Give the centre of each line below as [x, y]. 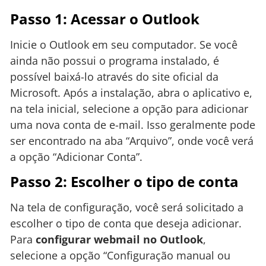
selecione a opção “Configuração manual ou [120, 256]
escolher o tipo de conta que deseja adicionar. [126, 224]
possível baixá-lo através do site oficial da [114, 76]
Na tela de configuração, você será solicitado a [127, 208]
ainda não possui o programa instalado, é [115, 60]
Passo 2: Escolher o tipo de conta [124, 182]
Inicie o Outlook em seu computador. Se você [124, 44]
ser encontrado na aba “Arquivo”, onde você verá [132, 140]
